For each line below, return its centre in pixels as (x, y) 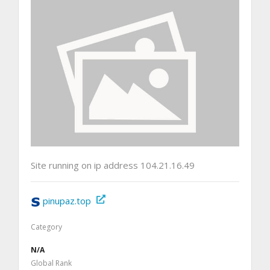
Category (46, 227)
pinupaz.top (67, 200)
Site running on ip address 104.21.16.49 (113, 165)
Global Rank (51, 263)
